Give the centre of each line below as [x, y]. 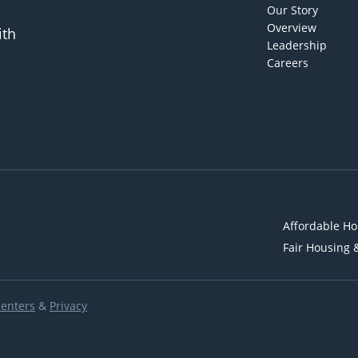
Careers [288, 62]
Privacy [68, 306]
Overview [292, 27]
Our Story [292, 10]
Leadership [297, 45]
